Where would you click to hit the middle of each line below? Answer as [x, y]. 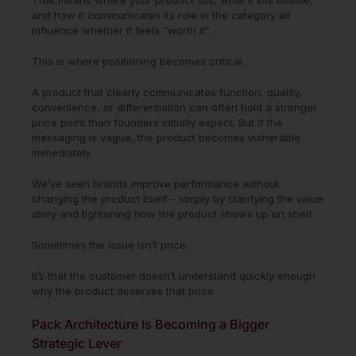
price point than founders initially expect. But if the [157, 122]
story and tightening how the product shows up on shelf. [173, 213]
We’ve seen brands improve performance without [155, 183]
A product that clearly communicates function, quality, [167, 92]
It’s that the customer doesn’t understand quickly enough [174, 275]
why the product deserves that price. [124, 290]
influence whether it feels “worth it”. [122, 30]
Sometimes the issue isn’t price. [110, 244]
